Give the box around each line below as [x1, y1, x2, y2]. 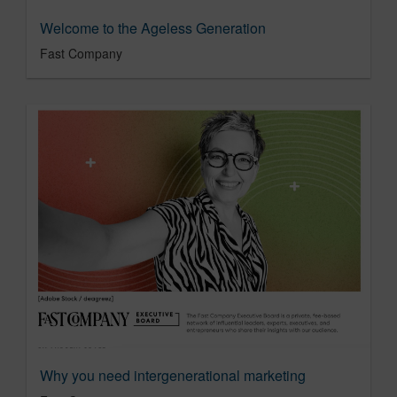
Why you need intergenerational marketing [40, 365, 306, 386]
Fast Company [40, 44, 122, 63]
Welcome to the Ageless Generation [40, 18, 266, 39]
